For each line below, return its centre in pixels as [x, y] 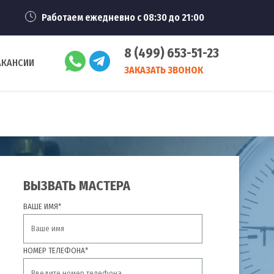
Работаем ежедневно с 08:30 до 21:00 [123, 17]
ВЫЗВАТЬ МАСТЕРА [77, 186]
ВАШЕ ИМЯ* [42, 206]
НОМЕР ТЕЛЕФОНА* [56, 250]
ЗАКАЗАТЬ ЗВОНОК [164, 70]
